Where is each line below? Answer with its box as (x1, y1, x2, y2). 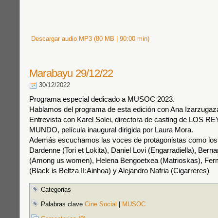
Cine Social (85, 200, 117, 208)
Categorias (39, 186, 71, 193)
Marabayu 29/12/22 (29, 67, 113, 79)
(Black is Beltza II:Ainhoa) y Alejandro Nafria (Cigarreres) (29, 166, 209, 175)
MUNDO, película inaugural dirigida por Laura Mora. (29, 126, 193, 134)
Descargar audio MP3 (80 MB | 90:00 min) (29, 35, 149, 42)
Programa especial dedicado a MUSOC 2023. (29, 95, 175, 103)
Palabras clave (39, 200, 85, 208)
